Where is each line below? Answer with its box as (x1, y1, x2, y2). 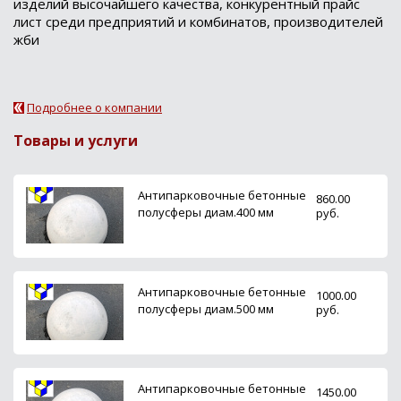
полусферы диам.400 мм (138, 204, 274, 220)
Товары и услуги (13, 131, 138, 150)
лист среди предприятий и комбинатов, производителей (13, 13, 383, 30)
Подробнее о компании (27, 99, 162, 115)
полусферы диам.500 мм (138, 301, 274, 317)
